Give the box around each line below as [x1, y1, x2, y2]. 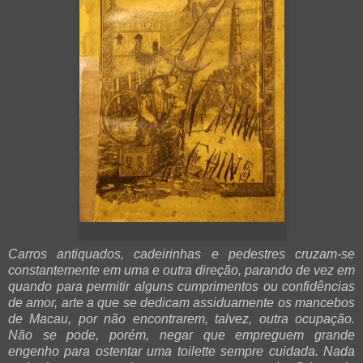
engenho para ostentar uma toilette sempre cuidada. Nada [8, 344, 355, 359]
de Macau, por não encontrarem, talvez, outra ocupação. [8, 312, 355, 327]
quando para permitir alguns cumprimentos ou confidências [8, 280, 355, 294]
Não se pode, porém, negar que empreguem [8, 328, 305, 343]
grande [304, 328, 356, 343]
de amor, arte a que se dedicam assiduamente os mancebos [8, 296, 355, 310]
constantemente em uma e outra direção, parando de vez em [8, 263, 355, 278]
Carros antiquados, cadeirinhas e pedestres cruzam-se [8, 247, 355, 262]
